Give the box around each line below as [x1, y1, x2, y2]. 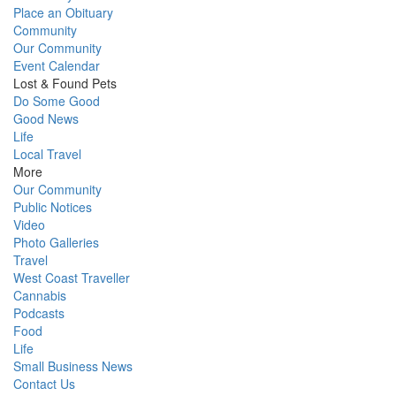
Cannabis [13, 286, 66, 305]
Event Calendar [13, 57, 100, 75]
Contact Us [13, 375, 75, 393]
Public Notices [13, 198, 92, 217]
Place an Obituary [13, 4, 113, 22]
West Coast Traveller [13, 269, 130, 287]
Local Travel [13, 145, 81, 164]
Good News [13, 110, 79, 128]
